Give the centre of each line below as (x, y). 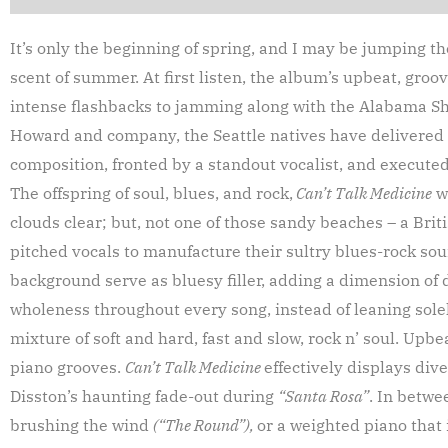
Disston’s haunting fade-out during (144, 396)
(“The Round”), (205, 425)
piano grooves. (67, 367)
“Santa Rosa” (323, 396)
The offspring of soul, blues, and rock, (151, 193)
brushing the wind (81, 425)
